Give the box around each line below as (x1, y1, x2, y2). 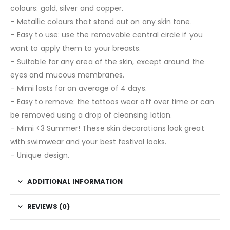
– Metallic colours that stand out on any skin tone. (10, 16, 192, 27)
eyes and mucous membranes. (10, 69, 124, 80)
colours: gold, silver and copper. (10, 3, 124, 13)
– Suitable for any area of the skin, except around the (10, 56, 204, 67)
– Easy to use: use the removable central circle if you (10, 29, 203, 40)
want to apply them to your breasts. (10, 43, 141, 53)
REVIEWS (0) (27, 201, 70, 212)
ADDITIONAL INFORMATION (27, 176, 123, 186)
